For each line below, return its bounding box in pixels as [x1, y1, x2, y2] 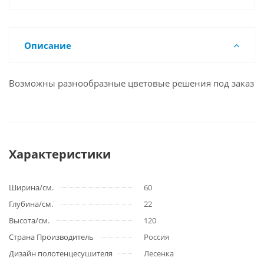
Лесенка [144, 248, 174, 259]
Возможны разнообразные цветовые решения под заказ [9, 77, 254, 89]
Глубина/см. [9, 199, 53, 209]
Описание [24, 39, 71, 51]
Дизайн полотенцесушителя [9, 248, 113, 259]
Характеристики [9, 146, 111, 162]
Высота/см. [9, 215, 49, 226]
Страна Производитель [9, 232, 94, 242]
